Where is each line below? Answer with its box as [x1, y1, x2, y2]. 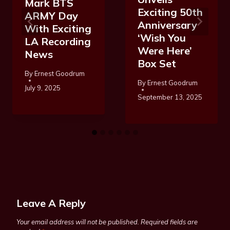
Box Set [138, 57, 176, 70]
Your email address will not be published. [16, 218, 139, 226]
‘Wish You [138, 31, 186, 45]
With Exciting [25, 22, 91, 35]
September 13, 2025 [138, 92, 202, 101]
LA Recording [25, 35, 91, 48]
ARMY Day [25, 9, 78, 23]
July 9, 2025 [25, 83, 61, 92]
